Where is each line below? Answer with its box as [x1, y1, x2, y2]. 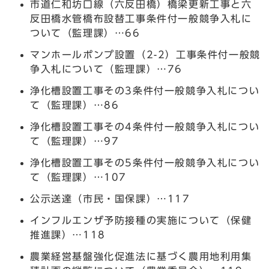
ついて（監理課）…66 [30, 28, 141, 38]
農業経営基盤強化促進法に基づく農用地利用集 [30, 251, 252, 261]
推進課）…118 [30, 229, 106, 240]
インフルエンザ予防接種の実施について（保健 [30, 215, 252, 225]
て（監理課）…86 [30, 100, 119, 110]
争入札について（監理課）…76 [30, 64, 183, 74]
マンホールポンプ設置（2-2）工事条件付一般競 [30, 49, 261, 59]
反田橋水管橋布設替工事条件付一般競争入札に [30, 13, 252, 23]
